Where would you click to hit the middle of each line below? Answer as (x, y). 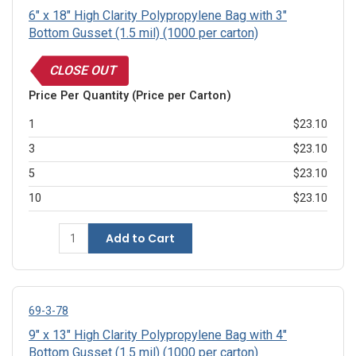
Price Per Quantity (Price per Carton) (130, 96)
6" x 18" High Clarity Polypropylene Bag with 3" (158, 16)
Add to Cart (140, 239)
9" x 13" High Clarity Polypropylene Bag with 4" (158, 335)
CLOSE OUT (83, 71)
